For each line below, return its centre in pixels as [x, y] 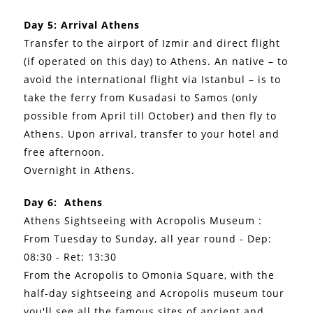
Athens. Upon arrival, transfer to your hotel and [152, 133]
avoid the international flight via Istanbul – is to [153, 79]
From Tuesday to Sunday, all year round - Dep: [148, 238]
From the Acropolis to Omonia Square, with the [150, 275]
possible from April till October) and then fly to [151, 115]
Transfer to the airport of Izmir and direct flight [152, 43]
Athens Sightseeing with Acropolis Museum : [143, 220]
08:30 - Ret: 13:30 [71, 256]
